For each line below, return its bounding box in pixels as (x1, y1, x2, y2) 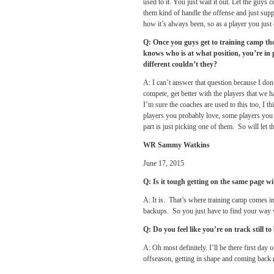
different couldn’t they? (143, 60, 217, 68)
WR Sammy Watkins (143, 141, 210, 149)
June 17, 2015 (143, 159, 184, 168)
